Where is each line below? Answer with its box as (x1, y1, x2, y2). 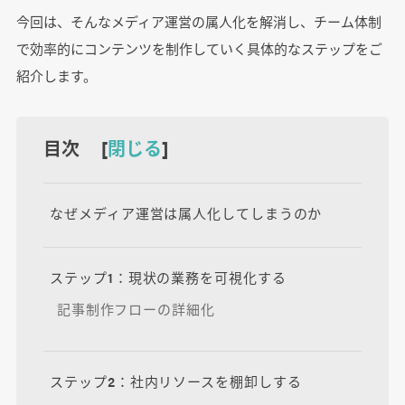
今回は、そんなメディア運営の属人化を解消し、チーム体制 (15, 12, 381, 32)
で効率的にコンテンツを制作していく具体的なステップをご (15, 39, 382, 59)
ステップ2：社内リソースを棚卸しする (50, 371, 302, 391)
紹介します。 (15, 66, 97, 86)
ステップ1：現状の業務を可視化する (50, 268, 287, 287)
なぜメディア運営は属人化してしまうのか (50, 202, 323, 222)
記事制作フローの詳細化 (56, 299, 215, 319)
